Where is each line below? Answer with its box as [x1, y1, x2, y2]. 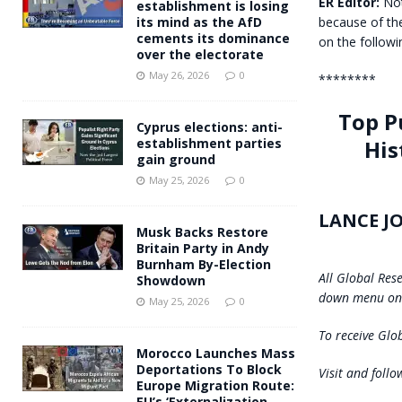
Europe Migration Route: [136, 376, 294, 394]
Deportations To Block [136, 360, 282, 378]
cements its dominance [136, 29, 290, 47]
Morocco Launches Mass [136, 344, 295, 362]
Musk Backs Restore [136, 223, 268, 240]
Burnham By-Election [136, 255, 271, 273]
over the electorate [136, 45, 264, 63]
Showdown [136, 271, 205, 289]
